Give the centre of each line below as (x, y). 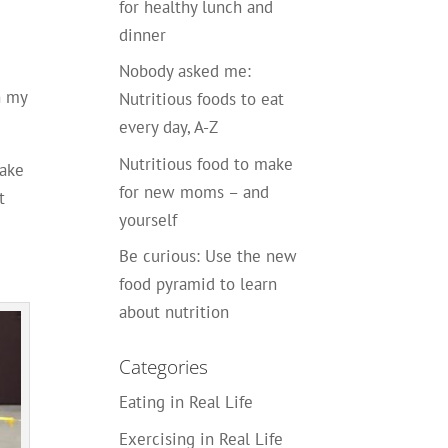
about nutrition (174, 312)
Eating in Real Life (186, 402)
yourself (148, 219)
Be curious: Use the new (208, 256)
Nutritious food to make (206, 163)
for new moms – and (194, 191)
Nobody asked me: (185, 71)
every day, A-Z (169, 127)
